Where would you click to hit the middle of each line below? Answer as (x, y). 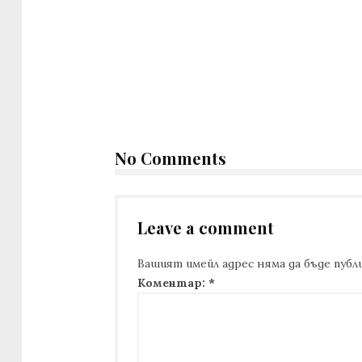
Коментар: (173, 283)
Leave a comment (206, 227)
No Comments (170, 158)
